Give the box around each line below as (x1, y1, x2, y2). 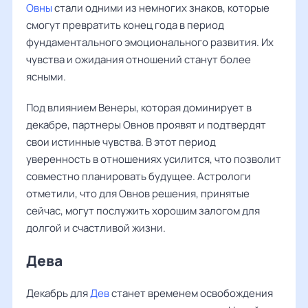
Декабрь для (26, 286, 90, 300)
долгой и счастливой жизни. (26, 221, 166, 235)
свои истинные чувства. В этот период (26, 135, 216, 149)
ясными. (26, 69, 66, 84)
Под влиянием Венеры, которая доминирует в (26, 100, 252, 115)
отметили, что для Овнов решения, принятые (26, 186, 250, 201)
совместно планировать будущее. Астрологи (26, 169, 251, 184)
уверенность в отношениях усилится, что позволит (26, 152, 281, 166)
